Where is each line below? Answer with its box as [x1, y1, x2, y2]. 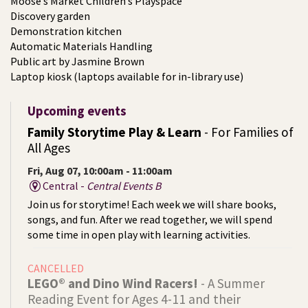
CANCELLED [27, 261, 84, 276]
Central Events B [87, 179, 162, 193]
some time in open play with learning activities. [27, 228, 250, 242]
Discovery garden [10, 9, 90, 23]
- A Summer [198, 275, 265, 292]
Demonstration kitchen [10, 24, 122, 38]
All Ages [27, 140, 70, 157]
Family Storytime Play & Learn [27, 124, 201, 141]
